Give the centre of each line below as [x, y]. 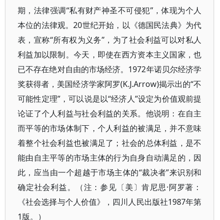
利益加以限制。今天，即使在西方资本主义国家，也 [110, 55]
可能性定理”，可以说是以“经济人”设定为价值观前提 [110, 99]
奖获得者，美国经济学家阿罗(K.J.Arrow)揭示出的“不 [110, 84]
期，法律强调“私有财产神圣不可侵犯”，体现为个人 [110, 10]
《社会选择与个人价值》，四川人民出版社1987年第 [110, 202]
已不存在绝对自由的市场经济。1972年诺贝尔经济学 [110, 69]
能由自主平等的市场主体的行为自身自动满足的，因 [110, 158]
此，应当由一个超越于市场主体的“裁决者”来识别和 [110, 172]
